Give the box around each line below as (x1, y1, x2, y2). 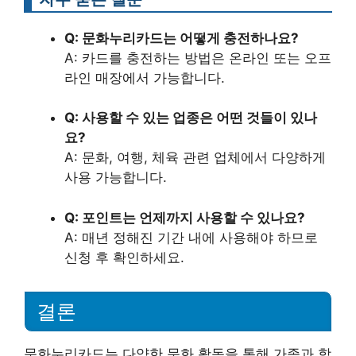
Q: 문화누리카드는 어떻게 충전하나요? (64, 29, 299, 46)
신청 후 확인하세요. (64, 249, 184, 265)
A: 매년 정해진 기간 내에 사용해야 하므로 (64, 229, 318, 246)
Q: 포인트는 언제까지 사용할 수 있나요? (64, 209, 305, 226)
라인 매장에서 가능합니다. (64, 69, 225, 86)
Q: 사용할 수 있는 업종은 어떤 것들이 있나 (64, 110, 317, 126)
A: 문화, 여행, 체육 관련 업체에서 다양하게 (64, 149, 326, 166)
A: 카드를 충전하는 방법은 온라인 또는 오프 (64, 49, 331, 66)
